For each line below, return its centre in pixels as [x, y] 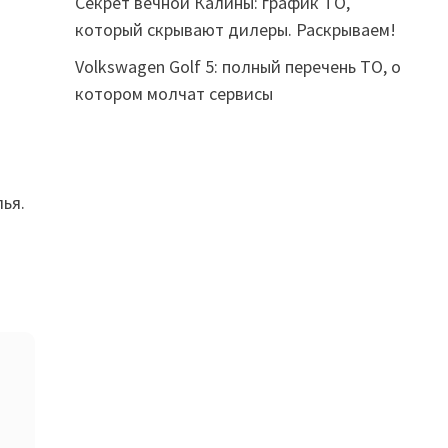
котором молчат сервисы [173, 93]
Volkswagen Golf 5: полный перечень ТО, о [237, 66]
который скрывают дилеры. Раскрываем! [235, 29]
